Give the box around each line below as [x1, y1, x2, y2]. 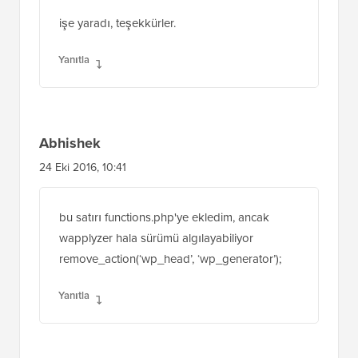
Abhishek [39, 190, 101, 212]
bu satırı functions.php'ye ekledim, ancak [59, 266, 269, 284]
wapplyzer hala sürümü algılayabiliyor [59, 287, 253, 305]
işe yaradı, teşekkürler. [59, 72, 176, 90]
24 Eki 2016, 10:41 [39, 217, 126, 234]
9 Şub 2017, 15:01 [39, 22, 124, 40]
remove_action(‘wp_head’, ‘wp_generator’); [59, 308, 281, 326]
